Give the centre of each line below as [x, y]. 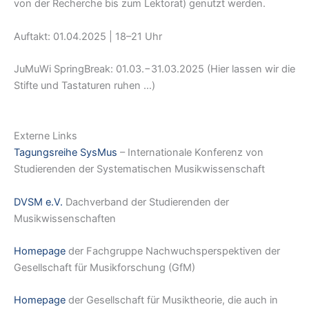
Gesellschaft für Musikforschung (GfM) [104, 268]
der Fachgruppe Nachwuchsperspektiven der [173, 251]
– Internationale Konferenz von [190, 153]
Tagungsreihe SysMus [66, 153]
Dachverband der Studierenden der [146, 202]
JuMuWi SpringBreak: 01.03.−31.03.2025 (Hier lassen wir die [154, 69]
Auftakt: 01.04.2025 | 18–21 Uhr [88, 36]
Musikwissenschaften [65, 218]
